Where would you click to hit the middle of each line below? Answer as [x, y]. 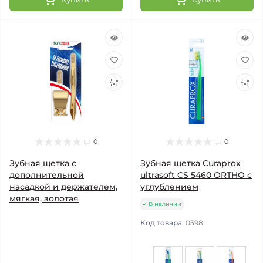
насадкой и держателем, [63, 187]
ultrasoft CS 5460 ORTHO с [196, 175]
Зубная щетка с [43, 163]
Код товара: [163, 223]
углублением [169, 187]
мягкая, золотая [44, 198]
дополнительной [47, 175]
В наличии [165, 204]
